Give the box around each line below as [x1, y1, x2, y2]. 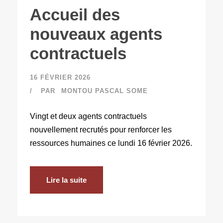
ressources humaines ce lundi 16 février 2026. [30, 138, 192, 147]
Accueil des [30, 5, 120, 24]
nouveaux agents [30, 24, 162, 43]
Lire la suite [46, 175, 87, 184]
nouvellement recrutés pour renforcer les [30, 125, 172, 134]
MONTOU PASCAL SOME [61, 87, 148, 95]
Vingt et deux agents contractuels [30, 111, 147, 120]
